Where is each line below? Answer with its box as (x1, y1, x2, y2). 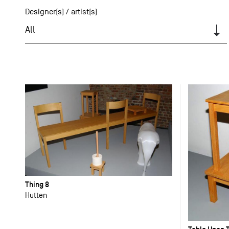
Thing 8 (25, 179, 49, 189)
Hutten (25, 190, 47, 199)
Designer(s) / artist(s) (25, 7, 97, 16)
